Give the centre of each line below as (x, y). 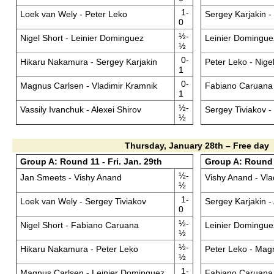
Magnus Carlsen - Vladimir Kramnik (88, 86)
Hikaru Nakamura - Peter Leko (79, 249)
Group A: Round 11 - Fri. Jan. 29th (91, 161)
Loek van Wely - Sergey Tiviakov (83, 201)
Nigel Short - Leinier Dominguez (82, 38)
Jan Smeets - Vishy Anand (71, 177)
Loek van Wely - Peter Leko (73, 14)
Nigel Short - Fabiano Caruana (79, 225)
